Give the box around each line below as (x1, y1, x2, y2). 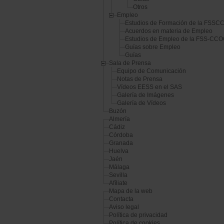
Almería (109, 115, 130, 123)
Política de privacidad (109, 211, 167, 219)
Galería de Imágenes (117, 91, 174, 99)
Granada (109, 139, 133, 147)
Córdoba (109, 131, 133, 139)
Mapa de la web (109, 187, 152, 195)
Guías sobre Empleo (125, 43, 180, 51)
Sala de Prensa (109, 59, 151, 67)
